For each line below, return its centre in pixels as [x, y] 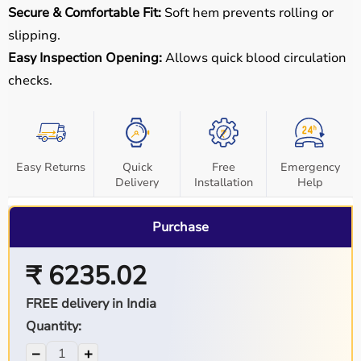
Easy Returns [51, 167]
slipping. [34, 35]
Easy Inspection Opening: [85, 58]
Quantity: [53, 326]
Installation [223, 183]
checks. [30, 81]
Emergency [310, 167]
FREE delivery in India [91, 303]
